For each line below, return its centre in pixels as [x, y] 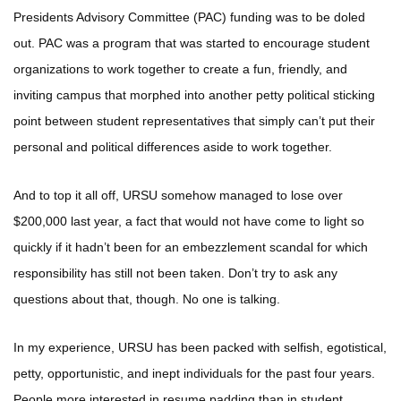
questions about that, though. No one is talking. [147, 299]
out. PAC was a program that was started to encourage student [192, 43]
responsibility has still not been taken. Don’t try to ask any [175, 273]
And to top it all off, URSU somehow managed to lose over [178, 196]
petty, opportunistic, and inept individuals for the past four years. [194, 374]
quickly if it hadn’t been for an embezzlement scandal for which [191, 247]
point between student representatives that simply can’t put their [194, 121]
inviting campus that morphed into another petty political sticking [194, 95]
